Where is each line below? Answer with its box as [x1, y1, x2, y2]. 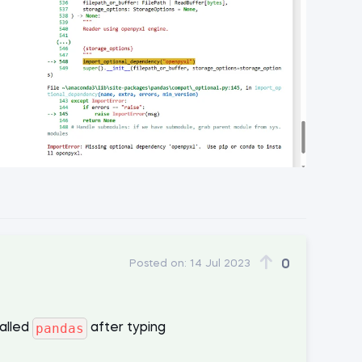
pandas [36, 320, 84, 336]
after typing [87, 322, 169, 335]
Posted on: [129, 259, 187, 270]
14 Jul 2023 [190, 259, 250, 270]
